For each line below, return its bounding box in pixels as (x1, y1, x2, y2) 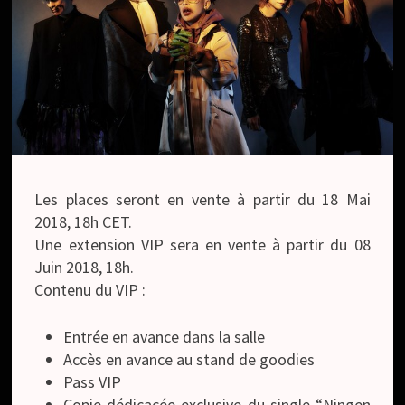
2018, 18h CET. (34, 211, 133, 232)
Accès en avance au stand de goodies (63, 348, 316, 370)
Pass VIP (63, 371, 122, 392)
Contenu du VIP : (34, 278, 146, 300)
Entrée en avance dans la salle (63, 325, 266, 347)
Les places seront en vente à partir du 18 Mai (34, 188, 371, 210)
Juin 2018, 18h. (34, 256, 135, 278)
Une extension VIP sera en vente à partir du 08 (34, 233, 371, 255)
